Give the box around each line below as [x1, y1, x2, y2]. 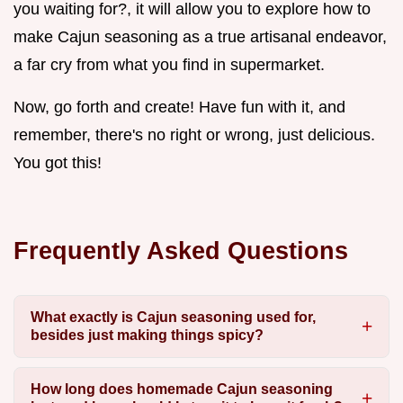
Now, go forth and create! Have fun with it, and [13, 97, 345, 116]
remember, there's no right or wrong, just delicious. [13, 125, 375, 144]
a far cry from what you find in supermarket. [13, 55, 325, 74]
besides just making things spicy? [30, 327, 264, 344]
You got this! [13, 153, 102, 172]
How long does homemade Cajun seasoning [30, 381, 333, 398]
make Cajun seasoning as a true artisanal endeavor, [13, 27, 387, 46]
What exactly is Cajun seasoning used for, [30, 309, 316, 326]
